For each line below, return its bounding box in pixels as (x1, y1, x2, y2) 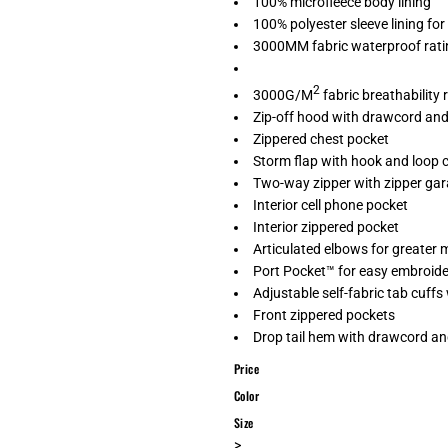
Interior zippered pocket (253, 218, 399, 235)
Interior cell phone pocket (253, 196, 408, 213)
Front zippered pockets (253, 306, 395, 323)
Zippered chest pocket (253, 130, 389, 147)
